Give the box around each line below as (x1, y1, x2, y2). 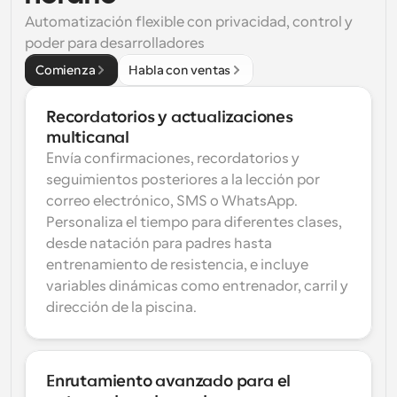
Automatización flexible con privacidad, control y (25, 14, 353, 30)
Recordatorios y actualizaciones (46, 108, 293, 126)
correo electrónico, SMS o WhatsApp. (46, 193, 298, 209)
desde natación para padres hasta (46, 236, 272, 252)
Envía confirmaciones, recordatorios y (46, 151, 300, 167)
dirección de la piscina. (46, 300, 197, 315)
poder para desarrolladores (25, 35, 205, 51)
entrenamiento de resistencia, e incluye (46, 257, 308, 273)
